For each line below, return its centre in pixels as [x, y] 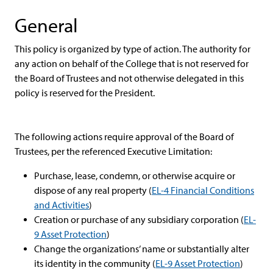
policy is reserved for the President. [85, 93]
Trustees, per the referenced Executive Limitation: [113, 151]
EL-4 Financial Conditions [203, 190]
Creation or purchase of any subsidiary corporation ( [139, 220]
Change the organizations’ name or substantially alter [142, 249]
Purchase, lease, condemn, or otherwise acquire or [135, 176]
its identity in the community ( [95, 264]
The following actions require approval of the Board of [124, 137]
